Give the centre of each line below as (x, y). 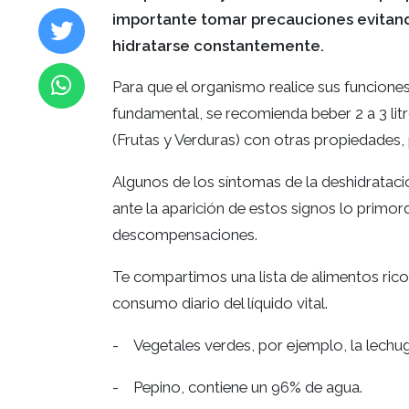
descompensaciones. (184, 235)
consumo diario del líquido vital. (220, 304)
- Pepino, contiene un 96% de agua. (237, 387)
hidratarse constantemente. (218, 45)
